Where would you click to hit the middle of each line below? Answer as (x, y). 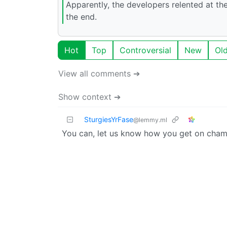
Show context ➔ (89, 97)
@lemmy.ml (150, 120)
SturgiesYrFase (109, 120)
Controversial (145, 50)
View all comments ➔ (99, 74)
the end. (81, 17)
